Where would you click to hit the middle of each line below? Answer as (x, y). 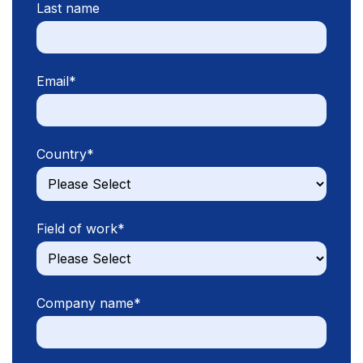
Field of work (77, 228)
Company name (85, 303)
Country (62, 154)
